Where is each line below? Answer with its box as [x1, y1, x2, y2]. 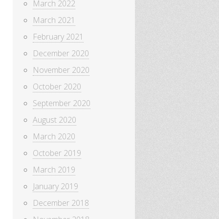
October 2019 [33, 148, 81, 159]
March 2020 [33, 131, 75, 142]
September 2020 [33, 98, 90, 109]
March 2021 [33, 15, 75, 26]
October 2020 [33, 81, 81, 92]
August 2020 [33, 114, 76, 126]
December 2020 [33, 48, 89, 59]
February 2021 [33, 31, 84, 43]
